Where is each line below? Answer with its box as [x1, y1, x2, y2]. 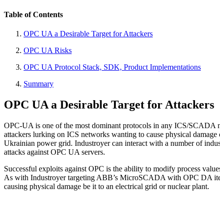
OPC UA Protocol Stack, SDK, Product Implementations [24, 63, 201, 72]
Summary [24, 80, 54, 88]
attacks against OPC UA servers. [4, 148, 105, 157]
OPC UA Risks [24, 46, 72, 55]
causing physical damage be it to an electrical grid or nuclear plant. [4, 182, 209, 191]
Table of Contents [4, 10, 63, 19]
